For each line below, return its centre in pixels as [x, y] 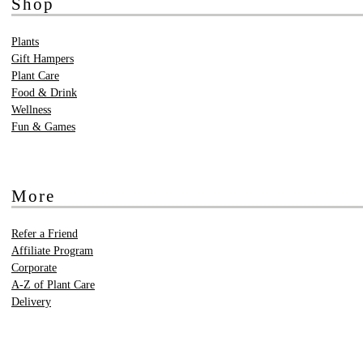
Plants [25, 42]
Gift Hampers [43, 59]
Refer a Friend [45, 234]
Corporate [34, 268]
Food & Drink [44, 93]
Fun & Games [43, 127]
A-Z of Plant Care [53, 285]
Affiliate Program [52, 251]
